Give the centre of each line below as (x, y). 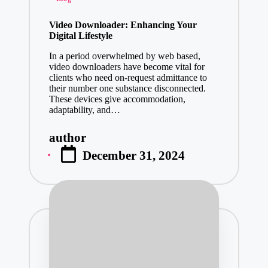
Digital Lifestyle (80, 35)
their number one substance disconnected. (127, 88)
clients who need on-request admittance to (128, 77)
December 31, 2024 (134, 156)
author (67, 138)
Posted (66, 144)
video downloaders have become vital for (127, 66)
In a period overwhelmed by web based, (124, 56)
